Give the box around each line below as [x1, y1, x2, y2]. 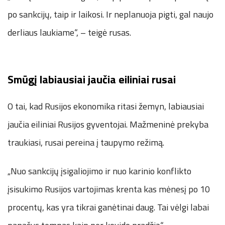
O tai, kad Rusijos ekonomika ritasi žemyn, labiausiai [8, 99, 204, 113]
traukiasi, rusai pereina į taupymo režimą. [8, 135, 164, 149]
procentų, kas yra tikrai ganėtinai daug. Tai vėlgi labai [8, 200, 209, 214]
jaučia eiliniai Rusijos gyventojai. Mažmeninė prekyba [8, 117, 208, 131]
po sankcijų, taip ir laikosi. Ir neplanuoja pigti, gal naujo [8, 7, 213, 21]
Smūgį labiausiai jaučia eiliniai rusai [8, 70, 176, 88]
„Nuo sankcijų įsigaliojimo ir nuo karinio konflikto [8, 164, 191, 178]
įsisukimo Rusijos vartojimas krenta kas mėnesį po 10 [8, 182, 210, 196]
